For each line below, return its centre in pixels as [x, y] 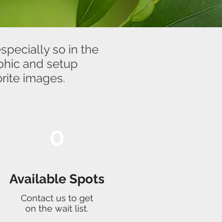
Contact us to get [57, 198]
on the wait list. [57, 208]
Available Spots [57, 179]
